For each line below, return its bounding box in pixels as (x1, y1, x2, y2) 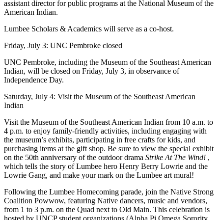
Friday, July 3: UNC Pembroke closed (4, 41, 122, 50)
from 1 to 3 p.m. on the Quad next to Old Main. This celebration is (4, 205, 210, 214)
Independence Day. (4, 75, 64, 84)
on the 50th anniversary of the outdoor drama (4, 153, 145, 162)
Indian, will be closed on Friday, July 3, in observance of (4, 66, 179, 75)
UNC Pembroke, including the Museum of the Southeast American (4, 57, 211, 66)
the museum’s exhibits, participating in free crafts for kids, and (4, 135, 195, 144)
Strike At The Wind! (145, 153, 206, 162)
